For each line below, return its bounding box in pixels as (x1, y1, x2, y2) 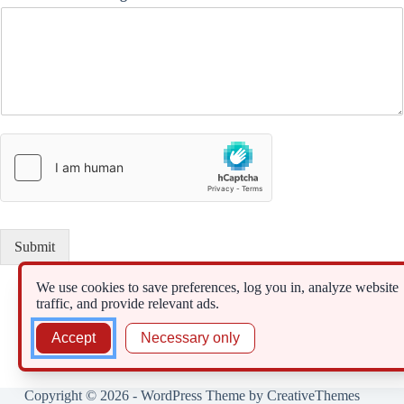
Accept (51, 330, 96, 345)
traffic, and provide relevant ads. (36, 296, 219, 311)
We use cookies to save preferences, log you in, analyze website (36, 280, 399, 295)
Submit (14, 239, 55, 254)
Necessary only (141, 330, 240, 345)
